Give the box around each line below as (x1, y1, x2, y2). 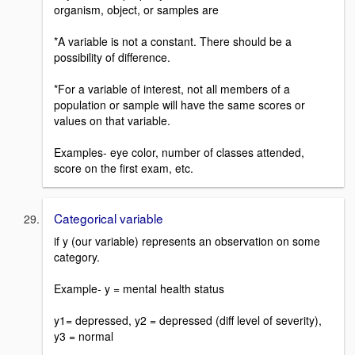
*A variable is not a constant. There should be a (54, 33, 292, 50)
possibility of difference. (54, 49, 170, 66)
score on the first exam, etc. (54, 160, 193, 177)
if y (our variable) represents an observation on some (54, 232, 320, 249)
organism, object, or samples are (54, 2, 219, 18)
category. (54, 248, 100, 265)
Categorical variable (54, 209, 163, 227)
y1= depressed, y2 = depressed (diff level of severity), (54, 311, 322, 328)
